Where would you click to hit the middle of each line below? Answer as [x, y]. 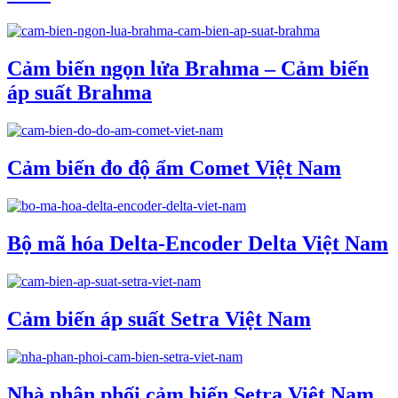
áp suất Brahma [80, 93]
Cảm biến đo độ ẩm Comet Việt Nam [174, 168]
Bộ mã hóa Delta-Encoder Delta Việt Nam [198, 243]
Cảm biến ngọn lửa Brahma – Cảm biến [188, 69]
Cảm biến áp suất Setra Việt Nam [159, 318]
